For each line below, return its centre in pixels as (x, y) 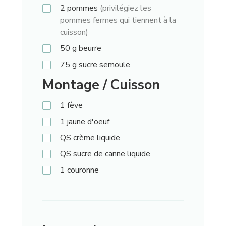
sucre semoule (103, 65)
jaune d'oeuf (88, 122)
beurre (89, 49)
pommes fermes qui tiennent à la (118, 20)
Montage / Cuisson (101, 85)
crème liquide (95, 138)
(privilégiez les (125, 8)
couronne (83, 170)
